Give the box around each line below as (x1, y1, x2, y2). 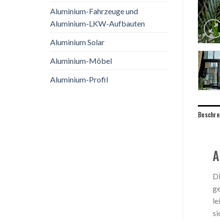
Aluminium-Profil (50, 74, 108, 84)
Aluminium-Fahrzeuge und (50, 6, 138, 16)
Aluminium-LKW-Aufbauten (50, 18, 145, 28)
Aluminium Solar (50, 37, 105, 47)
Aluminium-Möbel (50, 55, 112, 65)
